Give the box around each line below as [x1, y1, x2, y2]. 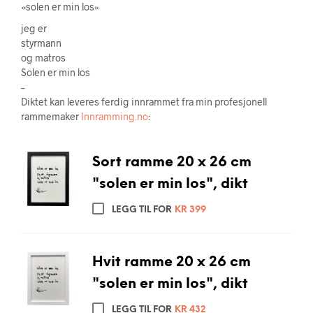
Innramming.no [81, 110, 148, 122]
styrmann [21, 37, 61, 49]
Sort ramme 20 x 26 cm [92, 155, 252, 170]
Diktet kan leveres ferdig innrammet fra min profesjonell [21, 96, 267, 108]
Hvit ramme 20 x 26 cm [92, 254, 251, 270]
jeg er [21, 22, 47, 34]
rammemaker [21, 110, 81, 122]
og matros [21, 52, 66, 64]
